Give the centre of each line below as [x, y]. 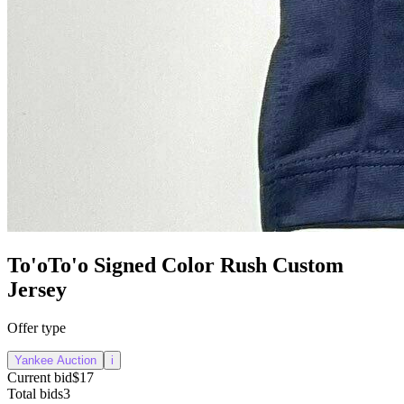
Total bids [35, 394]
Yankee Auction [55, 361]
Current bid [40, 378]
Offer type [37, 328]
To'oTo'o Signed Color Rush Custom [175, 266]
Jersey [37, 290]
